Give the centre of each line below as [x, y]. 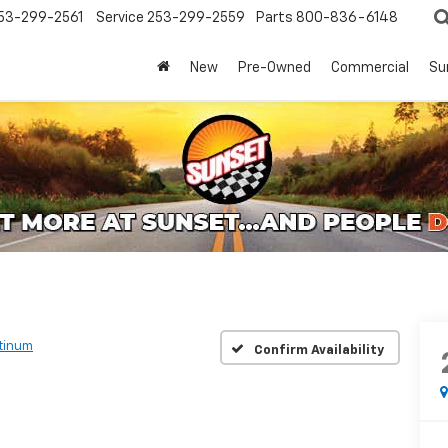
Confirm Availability [318, 350]
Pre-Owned [274, 68]
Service [120, 18]
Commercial [370, 68]
